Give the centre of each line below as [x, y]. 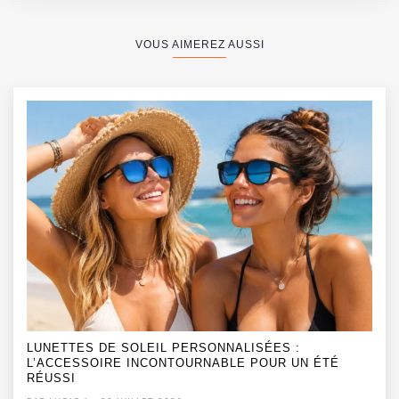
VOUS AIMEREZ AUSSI [199, 45]
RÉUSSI [51, 378]
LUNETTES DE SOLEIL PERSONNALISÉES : [163, 347]
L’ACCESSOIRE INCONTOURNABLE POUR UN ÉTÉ [183, 362]
